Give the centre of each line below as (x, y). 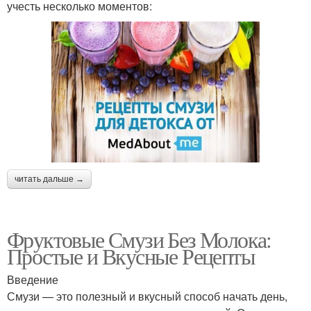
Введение (33, 279)
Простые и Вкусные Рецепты (131, 255)
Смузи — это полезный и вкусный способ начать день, (147, 296)
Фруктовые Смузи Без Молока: (139, 239)
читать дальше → (49, 179)
